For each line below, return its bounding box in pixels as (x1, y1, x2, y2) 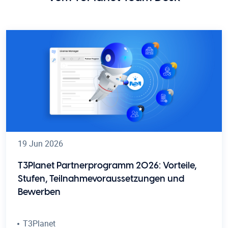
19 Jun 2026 (18, 137, 63, 149)
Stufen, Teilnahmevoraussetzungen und (18, 174, 184, 184)
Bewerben (18, 187, 61, 197)
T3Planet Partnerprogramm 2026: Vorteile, (18, 161, 196, 170)
